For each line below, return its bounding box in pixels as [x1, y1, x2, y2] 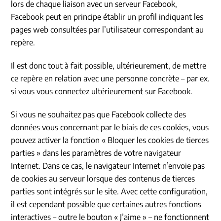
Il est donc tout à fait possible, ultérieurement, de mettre [11, 61, 207, 71]
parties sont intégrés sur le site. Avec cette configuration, [11, 186, 208, 197]
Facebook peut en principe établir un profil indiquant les [11, 12, 204, 22]
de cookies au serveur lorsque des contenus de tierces [11, 174, 195, 184]
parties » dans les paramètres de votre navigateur [11, 148, 182, 158]
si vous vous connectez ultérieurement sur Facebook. [11, 86, 193, 97]
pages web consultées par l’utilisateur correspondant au [11, 25, 204, 35]
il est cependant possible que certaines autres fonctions [11, 199, 202, 210]
